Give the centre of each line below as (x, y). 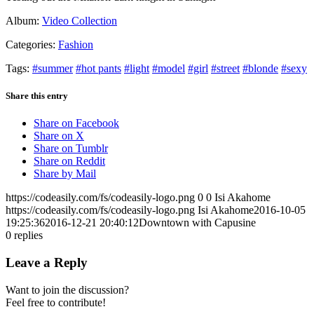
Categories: (30, 44)
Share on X (59, 136)
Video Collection (80, 20)
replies (28, 235)
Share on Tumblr (71, 149)
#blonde (260, 68)
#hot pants (98, 68)
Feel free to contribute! (56, 302)
